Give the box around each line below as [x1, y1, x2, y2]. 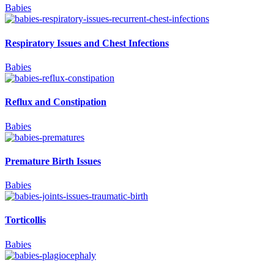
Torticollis [5, 215, 46, 226]
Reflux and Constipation [5, 97, 106, 108]
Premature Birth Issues [5, 155, 101, 166]
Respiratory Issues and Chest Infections [5, 37, 169, 48]
